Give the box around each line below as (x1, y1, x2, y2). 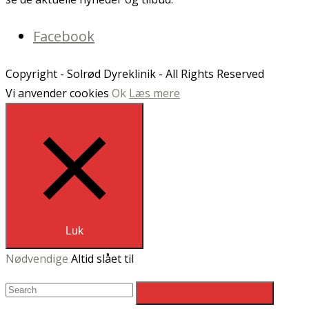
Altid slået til (71, 251, 134, 267)
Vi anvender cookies (6, 86, 112, 101)
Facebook (33, 27, 94, 46)
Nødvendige (6, 251, 71, 267)
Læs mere (129, 86, 180, 101)
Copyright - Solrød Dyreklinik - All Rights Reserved (6, 66, 264, 82)
